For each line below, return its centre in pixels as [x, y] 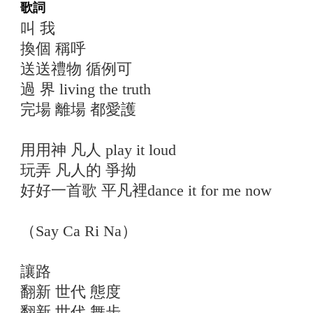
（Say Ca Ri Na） [79, 231]
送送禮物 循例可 [76, 69]
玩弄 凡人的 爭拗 [78, 170]
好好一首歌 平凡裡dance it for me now [146, 190]
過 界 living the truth [86, 89]
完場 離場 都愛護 [78, 109]
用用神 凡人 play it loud [98, 150]
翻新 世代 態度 [71, 292]
